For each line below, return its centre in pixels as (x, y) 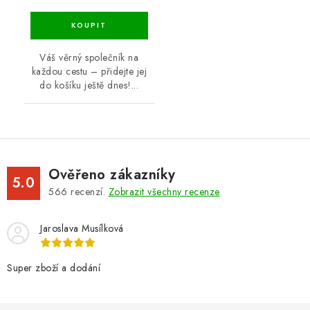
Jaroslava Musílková (82, 229)
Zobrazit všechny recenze (164, 192)
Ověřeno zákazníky (112, 175)
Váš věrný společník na (89, 58)
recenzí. (88, 192)
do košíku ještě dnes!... (89, 85)
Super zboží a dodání (54, 268)
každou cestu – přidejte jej (89, 72)
